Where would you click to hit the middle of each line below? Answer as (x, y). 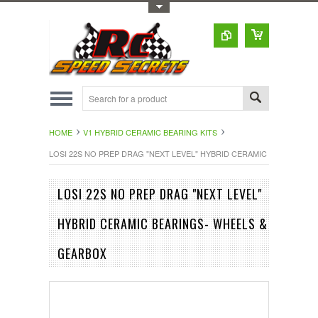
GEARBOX (82, 253)
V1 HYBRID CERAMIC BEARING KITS (150, 132)
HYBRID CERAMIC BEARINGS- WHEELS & (163, 223)
